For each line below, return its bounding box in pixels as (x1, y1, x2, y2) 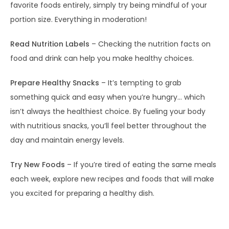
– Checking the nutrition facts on (89, 39, 211, 49)
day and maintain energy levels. (10, 135, 124, 145)
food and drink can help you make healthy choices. (10, 53, 194, 63)
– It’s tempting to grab (99, 78, 181, 88)
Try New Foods (10, 159, 65, 170)
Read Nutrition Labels (10, 39, 89, 49)
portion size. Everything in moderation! (10, 14, 147, 25)
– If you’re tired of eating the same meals (65, 159, 216, 170)
